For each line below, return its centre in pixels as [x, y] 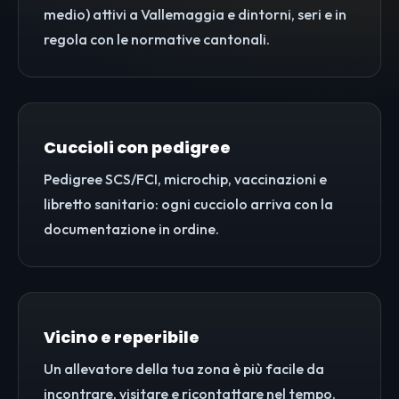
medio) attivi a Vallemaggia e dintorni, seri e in [195, 15]
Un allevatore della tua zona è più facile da [184, 369]
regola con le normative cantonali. [157, 40]
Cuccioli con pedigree [137, 148]
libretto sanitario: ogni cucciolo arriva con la [188, 204]
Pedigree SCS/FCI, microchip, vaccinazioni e [185, 179]
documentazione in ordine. [131, 229]
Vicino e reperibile [122, 338]
